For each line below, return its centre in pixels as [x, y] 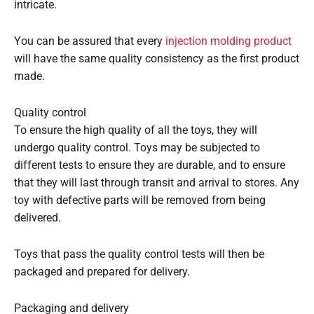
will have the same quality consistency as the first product [157, 59]
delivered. [37, 218]
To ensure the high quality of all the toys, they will [136, 130]
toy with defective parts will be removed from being [140, 200]
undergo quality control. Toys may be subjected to [137, 148]
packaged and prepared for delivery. [102, 272]
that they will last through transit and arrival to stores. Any [157, 183]
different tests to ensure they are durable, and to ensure [150, 165]
